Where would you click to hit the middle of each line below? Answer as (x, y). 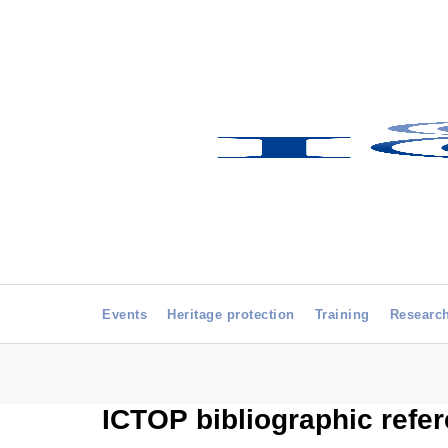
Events (124, 314)
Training (342, 314)
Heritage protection (231, 314)
